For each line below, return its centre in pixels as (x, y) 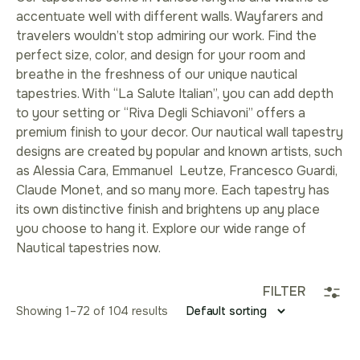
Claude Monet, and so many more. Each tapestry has (173, 190)
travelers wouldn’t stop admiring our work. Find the (166, 36)
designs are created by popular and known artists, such (179, 152)
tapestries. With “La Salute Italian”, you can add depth (175, 94)
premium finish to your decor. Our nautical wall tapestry (180, 133)
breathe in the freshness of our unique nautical (157, 75)
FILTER (284, 292)
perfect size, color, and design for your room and (161, 55)
